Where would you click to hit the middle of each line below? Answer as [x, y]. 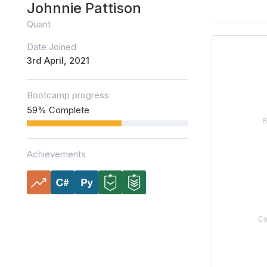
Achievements [56, 154]
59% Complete [58, 110]
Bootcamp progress [68, 95]
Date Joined [52, 47]
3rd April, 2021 [58, 61]
